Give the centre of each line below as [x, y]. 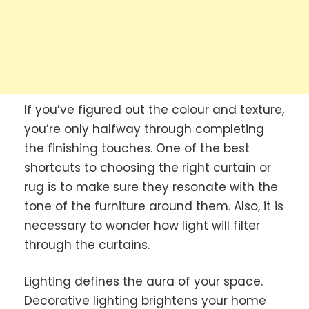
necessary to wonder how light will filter [142, 225]
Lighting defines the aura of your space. [143, 282]
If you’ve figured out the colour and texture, [154, 109]
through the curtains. [87, 245]
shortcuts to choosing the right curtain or [148, 167]
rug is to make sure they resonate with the [151, 187]
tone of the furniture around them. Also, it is [154, 206]
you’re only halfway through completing [144, 129]
